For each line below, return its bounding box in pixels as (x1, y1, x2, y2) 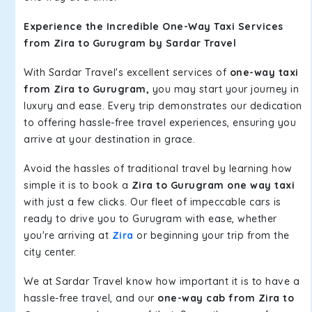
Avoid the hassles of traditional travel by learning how (24, 162, 292, 175)
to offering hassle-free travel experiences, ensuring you (24, 116, 296, 129)
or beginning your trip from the (133, 229, 290, 242)
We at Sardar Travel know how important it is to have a (24, 275, 299, 288)
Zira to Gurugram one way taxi (131, 179, 295, 192)
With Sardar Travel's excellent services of (24, 66, 230, 79)
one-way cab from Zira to (157, 292, 294, 304)
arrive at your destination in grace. (24, 133, 195, 146)
